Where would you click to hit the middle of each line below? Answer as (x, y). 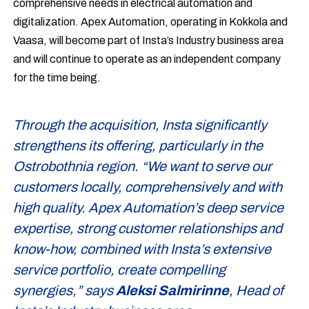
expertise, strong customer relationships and (148, 228)
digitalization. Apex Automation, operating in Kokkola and (151, 22)
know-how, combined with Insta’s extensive (142, 249)
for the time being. (57, 78)
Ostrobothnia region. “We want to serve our (143, 166)
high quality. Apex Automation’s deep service (149, 208)
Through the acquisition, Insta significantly (140, 125)
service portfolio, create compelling (120, 270)
